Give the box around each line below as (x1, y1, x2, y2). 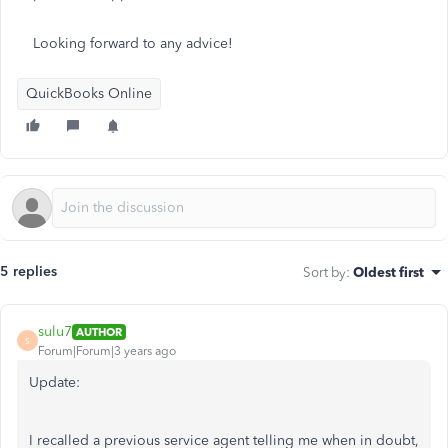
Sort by (303, 264, 346, 280)
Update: (29, 374, 80, 391)
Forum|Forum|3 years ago (38, 344, 176, 358)
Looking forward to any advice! (33, 35, 233, 52)
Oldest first (353, 264, 424, 280)
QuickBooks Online (26, 85, 152, 102)
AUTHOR (76, 324, 122, 339)
